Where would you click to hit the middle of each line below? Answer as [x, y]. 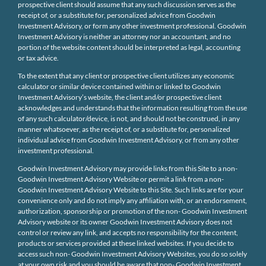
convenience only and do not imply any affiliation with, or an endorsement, [132, 200]
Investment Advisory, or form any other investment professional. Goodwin [132, 26]
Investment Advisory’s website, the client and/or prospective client [119, 97]
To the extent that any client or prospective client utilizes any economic [126, 75]
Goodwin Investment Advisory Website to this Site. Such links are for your [130, 189]
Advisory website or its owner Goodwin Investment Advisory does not [125, 221]
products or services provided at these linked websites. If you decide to [126, 243]
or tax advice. [38, 58]
